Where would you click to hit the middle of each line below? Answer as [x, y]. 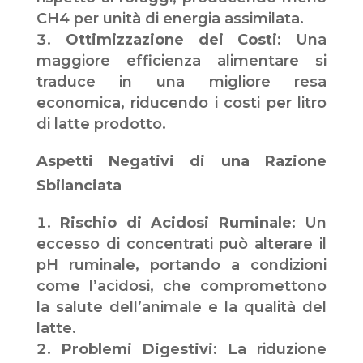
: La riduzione [270, 350]
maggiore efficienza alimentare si [181, 61]
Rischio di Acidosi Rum [157, 223]
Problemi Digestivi [137, 350]
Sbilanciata [79, 186]
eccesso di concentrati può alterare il [181, 244]
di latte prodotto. [101, 124]
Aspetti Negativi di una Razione [181, 162]
